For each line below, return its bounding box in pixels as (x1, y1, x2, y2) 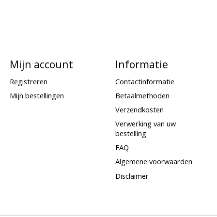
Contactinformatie (115, 76, 174, 86)
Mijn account (9, 57, 73, 71)
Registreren (9, 76, 47, 86)
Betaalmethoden (115, 90, 170, 100)
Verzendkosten (115, 105, 164, 114)
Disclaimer (115, 170, 149, 181)
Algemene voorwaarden (115, 156, 192, 167)
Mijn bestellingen (9, 90, 64, 100)
